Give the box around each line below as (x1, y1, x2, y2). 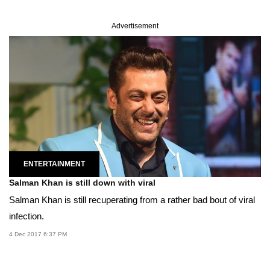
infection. (9, 211, 44, 222)
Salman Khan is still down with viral (9, 178, 155, 188)
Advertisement (111, 22, 159, 31)
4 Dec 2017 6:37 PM (9, 231, 67, 238)
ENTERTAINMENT (24, 160, 85, 169)
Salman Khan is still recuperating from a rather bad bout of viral (9, 195, 255, 206)
